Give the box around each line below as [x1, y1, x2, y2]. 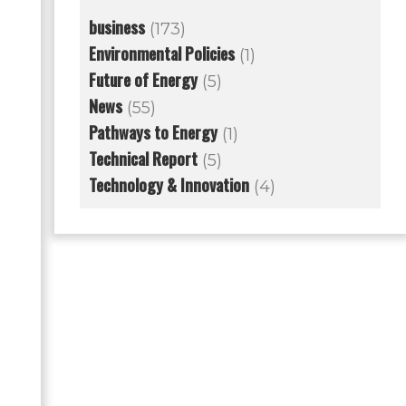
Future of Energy [88, 68, 198, 92]
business [88, 15, 145, 40]
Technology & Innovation [88, 173, 249, 198]
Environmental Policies [88, 42, 235, 66]
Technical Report [88, 147, 198, 171]
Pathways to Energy [88, 121, 217, 145]
